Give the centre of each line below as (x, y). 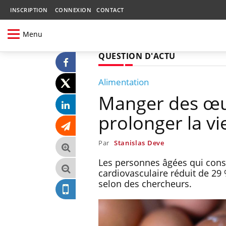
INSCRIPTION (29, 10)
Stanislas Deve (139, 143)
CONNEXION (73, 10)
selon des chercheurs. (145, 183)
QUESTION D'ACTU (137, 56)
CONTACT (110, 10)
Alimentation (124, 82)
